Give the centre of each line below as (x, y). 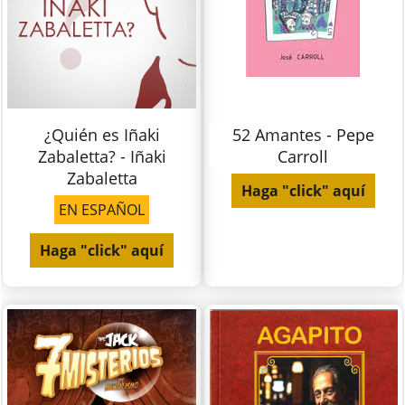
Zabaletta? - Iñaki (102, 157)
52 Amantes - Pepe (303, 135)
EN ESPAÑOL (102, 210)
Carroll (303, 157)
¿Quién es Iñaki (102, 135)
